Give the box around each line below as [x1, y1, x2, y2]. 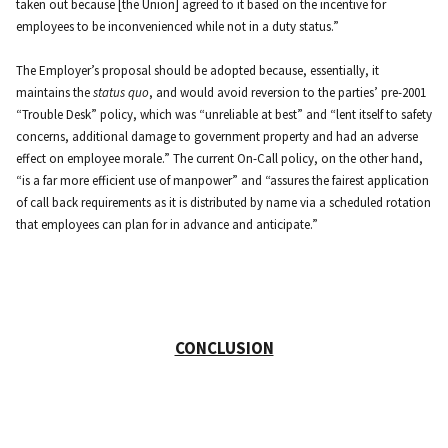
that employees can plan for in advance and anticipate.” [16, 216, 318, 234]
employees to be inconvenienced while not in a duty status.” [16, 18, 339, 36]
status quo [93, 84, 149, 102]
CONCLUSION [174, 336, 274, 359]
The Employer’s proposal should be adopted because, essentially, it [16, 62, 379, 80]
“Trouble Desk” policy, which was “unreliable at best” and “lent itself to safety [16, 106, 432, 124]
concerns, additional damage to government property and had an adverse [16, 128, 418, 146]
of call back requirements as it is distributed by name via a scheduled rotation [16, 194, 431, 212]
